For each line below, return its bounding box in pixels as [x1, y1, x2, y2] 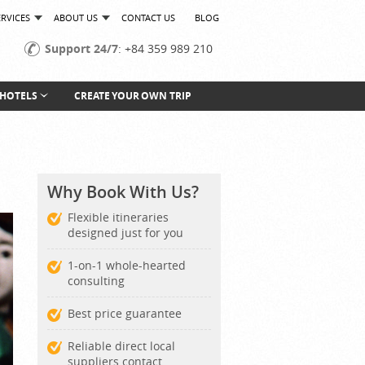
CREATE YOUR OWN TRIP [73, 89, 191, 103]
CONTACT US [121, 11, 175, 24]
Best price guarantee [68, 306, 182, 321]
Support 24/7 [45, 41, 118, 56]
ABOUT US [54, 11, 98, 24]
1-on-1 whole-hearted [68, 257, 186, 273]
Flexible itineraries [68, 209, 169, 225]
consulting [68, 273, 125, 288]
